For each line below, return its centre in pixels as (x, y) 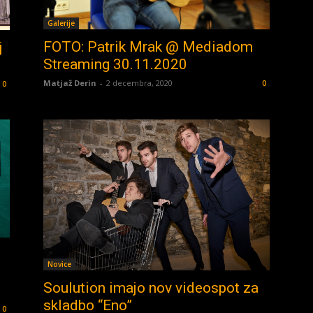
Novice (59, 264)
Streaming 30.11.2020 (115, 65)
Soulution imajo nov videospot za (151, 288)
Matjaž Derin (70, 83)
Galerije (61, 23)
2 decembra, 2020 (139, 83)
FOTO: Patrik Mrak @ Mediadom (148, 47)
